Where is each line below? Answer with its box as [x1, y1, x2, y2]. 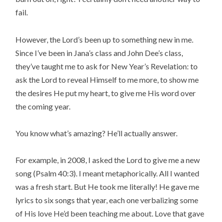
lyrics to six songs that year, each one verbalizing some [15, 195, 199, 205]
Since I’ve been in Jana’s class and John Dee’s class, [15, 48, 183, 57]
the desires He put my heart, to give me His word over [15, 88, 196, 98]
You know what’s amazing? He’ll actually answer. [15, 128, 178, 138]
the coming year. [15, 101, 71, 111]
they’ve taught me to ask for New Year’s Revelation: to [15, 61, 198, 71]
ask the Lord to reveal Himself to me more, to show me [15, 74, 199, 84]
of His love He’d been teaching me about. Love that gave [15, 208, 205, 218]
